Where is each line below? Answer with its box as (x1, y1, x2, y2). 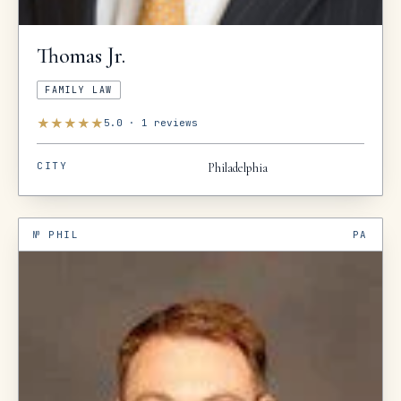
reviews (148, 116, 198, 130)
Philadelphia (208, 159, 268, 175)
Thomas (37, 42, 102, 69)
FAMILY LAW (45, 83, 113, 96)
